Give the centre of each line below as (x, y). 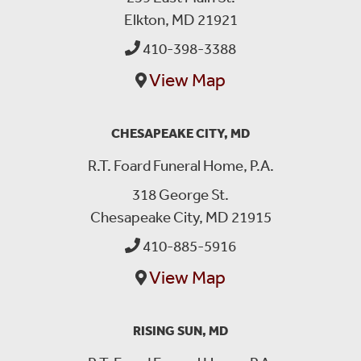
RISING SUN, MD (180, 330)
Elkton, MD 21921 (180, 19)
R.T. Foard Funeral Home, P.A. (180, 165)
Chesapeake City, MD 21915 (180, 217)
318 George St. (180, 194)
